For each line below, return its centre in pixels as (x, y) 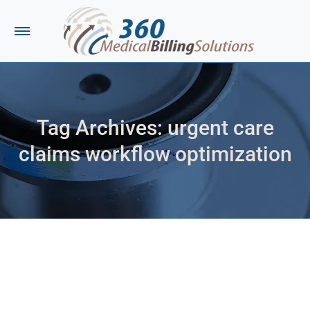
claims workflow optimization (155, 154)
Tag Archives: (102, 127)
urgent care (220, 127)
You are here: (186, 176)
